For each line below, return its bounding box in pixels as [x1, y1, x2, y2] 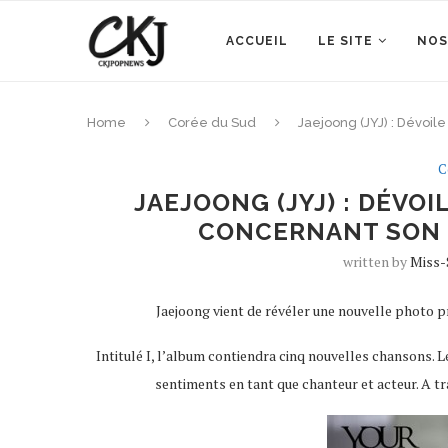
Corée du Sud [168, 115, 256, 130]
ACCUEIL [226, 34, 288, 48]
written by [343, 252, 411, 271]
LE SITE [318, 34, 373, 48]
